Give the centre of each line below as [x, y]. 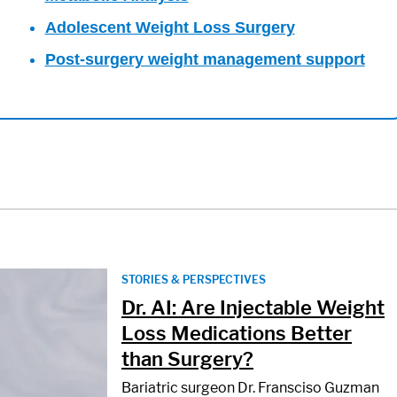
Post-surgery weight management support [205, 59]
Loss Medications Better [237, 333]
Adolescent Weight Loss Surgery [170, 27]
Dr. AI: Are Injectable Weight [253, 307]
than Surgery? [187, 358]
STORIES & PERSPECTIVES [194, 279]
